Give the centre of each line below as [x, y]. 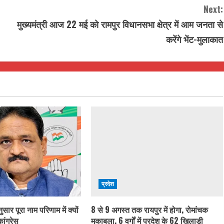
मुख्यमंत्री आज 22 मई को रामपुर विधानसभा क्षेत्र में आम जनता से [120, 24]
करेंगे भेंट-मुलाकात [194, 39]
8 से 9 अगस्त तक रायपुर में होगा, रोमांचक [149, 209]
